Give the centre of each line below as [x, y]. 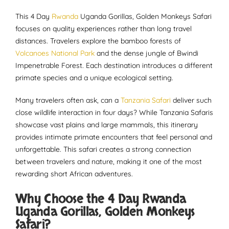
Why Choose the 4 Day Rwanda [101, 199]
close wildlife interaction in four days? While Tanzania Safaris [114, 112]
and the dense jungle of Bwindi [146, 53]
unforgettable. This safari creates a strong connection [103, 149]
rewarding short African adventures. [74, 174]
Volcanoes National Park [55, 53]
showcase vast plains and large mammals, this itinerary [107, 125]
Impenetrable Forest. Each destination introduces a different [114, 65]
